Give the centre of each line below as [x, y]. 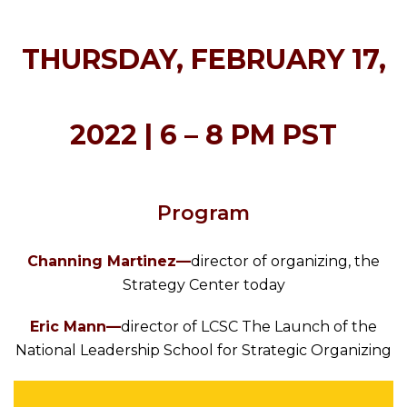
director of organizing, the [285, 261]
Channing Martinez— [109, 261]
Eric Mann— [75, 327]
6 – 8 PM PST [248, 135]
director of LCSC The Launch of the [249, 327]
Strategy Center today [203, 285]
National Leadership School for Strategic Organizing [203, 350]
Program [203, 213]
